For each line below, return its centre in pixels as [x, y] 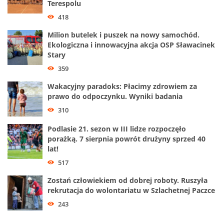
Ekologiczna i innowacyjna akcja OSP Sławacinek [131, 45]
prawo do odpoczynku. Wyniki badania [115, 96]
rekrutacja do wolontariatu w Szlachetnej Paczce [131, 190]
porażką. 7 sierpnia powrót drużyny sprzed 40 [126, 139]
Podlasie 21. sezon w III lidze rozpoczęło [117, 129]
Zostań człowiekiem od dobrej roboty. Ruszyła [127, 180]
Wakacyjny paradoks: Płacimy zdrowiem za [122, 86]
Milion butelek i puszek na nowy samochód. [123, 35]
